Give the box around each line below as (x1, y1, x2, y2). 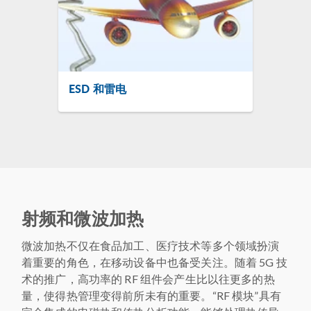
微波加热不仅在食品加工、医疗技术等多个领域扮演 (22, 238, 280, 252)
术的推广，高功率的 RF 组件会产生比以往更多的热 (22, 271, 275, 285)
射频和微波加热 (22, 205, 144, 230)
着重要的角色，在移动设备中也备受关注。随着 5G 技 (22, 255, 287, 269)
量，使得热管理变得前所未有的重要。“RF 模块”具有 (22, 288, 281, 302)
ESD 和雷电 (69, 81, 127, 96)
